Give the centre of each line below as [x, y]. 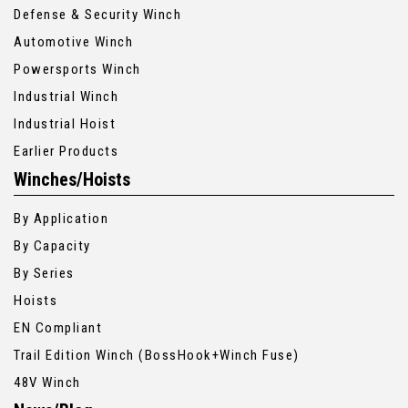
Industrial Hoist [65, 124]
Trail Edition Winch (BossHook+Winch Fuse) [157, 356]
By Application [61, 219]
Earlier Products [66, 152]
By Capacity [52, 246]
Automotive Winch [73, 42]
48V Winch [47, 383]
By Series [44, 274]
